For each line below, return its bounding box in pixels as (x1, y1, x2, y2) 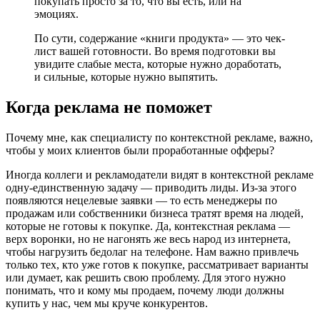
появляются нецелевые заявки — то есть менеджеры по (6, 194, 277, 207)
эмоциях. (34, 8, 79, 21)
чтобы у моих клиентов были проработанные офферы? (6, 144, 274, 157)
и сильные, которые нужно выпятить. (34, 71, 218, 84)
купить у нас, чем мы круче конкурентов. (6, 297, 208, 310)
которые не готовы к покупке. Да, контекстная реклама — (6, 220, 290, 233)
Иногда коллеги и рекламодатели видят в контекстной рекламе (6, 169, 314, 181)
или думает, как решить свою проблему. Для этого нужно (6, 271, 286, 284)
